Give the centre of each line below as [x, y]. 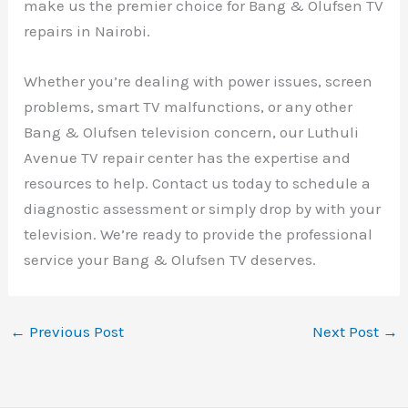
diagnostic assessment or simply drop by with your [203, 209]
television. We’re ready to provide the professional [199, 235]
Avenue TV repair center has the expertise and [188, 158]
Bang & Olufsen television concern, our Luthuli [192, 133]
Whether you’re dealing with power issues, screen [199, 82]
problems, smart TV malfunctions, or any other [189, 107]
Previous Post [75, 332]
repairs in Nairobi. [87, 31]
